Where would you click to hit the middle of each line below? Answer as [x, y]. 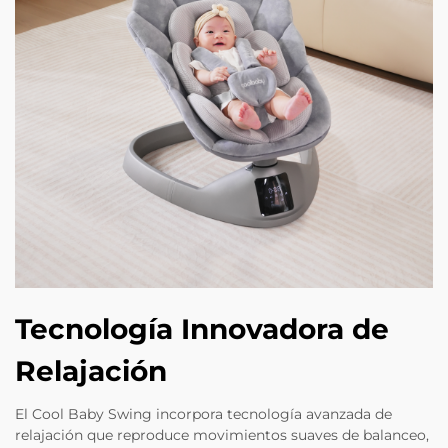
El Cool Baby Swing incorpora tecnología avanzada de [203, 414]
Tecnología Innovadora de [202, 329]
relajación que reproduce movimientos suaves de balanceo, [222, 435]
